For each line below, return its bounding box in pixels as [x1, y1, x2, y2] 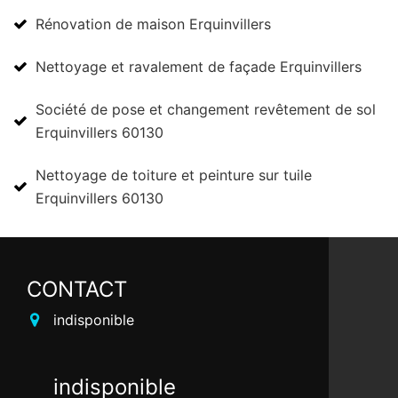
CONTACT [27, 276, 127, 302]
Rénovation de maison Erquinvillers [36, 15, 271, 33]
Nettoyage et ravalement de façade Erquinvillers [36, 58, 362, 76]
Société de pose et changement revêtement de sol [36, 100, 376, 118]
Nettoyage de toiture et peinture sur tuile [36, 166, 312, 184]
